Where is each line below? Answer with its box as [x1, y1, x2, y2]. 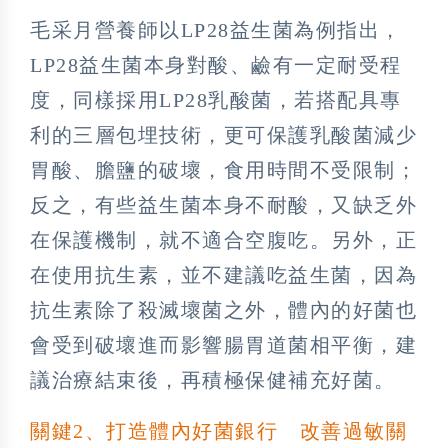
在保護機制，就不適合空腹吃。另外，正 [30, 229, 417, 252]
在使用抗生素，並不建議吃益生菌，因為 [30, 264, 417, 287]
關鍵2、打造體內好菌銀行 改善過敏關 [30, 420, 407, 443]
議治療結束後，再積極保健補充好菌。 [30, 369, 396, 392]
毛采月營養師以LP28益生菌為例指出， [30, 19, 402, 42]
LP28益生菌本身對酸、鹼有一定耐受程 [30, 54, 402, 77]
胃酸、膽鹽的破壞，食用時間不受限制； [30, 159, 417, 182]
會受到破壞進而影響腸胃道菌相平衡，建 [30, 334, 417, 357]
